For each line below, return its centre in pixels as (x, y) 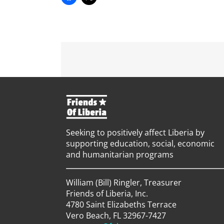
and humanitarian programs (119, 155)
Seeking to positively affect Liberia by (135, 133)
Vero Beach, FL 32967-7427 (116, 216)
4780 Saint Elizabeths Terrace (121, 205)
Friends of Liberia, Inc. (107, 194)
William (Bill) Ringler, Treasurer (123, 183)
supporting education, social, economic (140, 144)
